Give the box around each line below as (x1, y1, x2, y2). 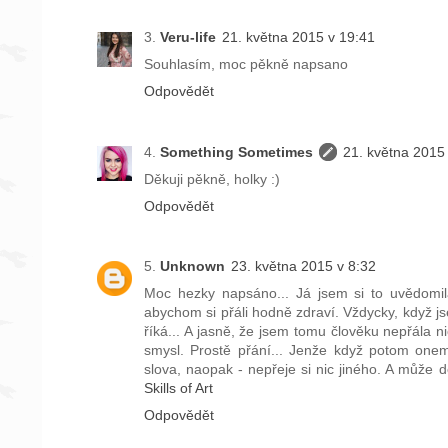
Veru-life (160, 29, 216, 46)
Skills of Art (144, 380, 213, 397)
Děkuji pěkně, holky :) (144, 170, 280, 187)
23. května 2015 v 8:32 (231, 258, 376, 275)
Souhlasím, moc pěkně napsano (144, 56, 348, 73)
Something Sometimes (160, 143, 313, 160)
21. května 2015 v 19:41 (222, 29, 375, 46)
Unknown (160, 258, 225, 275)
